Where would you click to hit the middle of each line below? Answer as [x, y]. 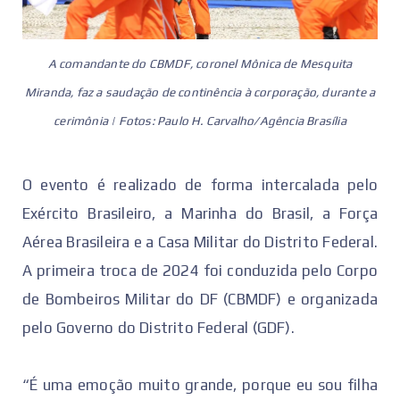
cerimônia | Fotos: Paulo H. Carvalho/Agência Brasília [200, 120]
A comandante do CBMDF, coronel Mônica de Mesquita [200, 63]
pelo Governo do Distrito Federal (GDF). [158, 328]
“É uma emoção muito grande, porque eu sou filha [200, 385]
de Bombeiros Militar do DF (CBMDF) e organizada [200, 300]
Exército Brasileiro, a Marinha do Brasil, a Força [200, 214]
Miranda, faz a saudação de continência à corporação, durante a [200, 92]
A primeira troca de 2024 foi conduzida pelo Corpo [200, 271]
